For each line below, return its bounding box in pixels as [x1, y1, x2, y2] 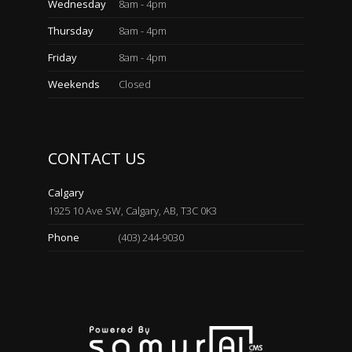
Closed [119, 77, 152, 91]
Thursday [48, 24, 94, 38]
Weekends [48, 77, 101, 91]
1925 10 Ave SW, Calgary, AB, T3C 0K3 [48, 203, 218, 218]
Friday [48, 50, 78, 64]
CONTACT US [48, 148, 146, 169]
